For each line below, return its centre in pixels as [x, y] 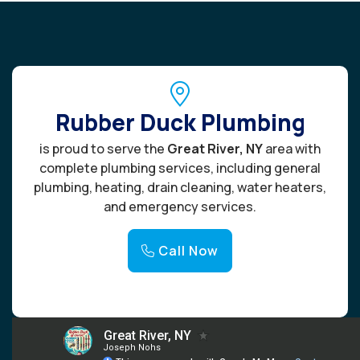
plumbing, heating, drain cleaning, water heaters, [180, 187]
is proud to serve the [103, 148]
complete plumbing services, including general [180, 168]
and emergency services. [180, 206]
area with [292, 148]
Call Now [187, 250]
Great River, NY [215, 148]
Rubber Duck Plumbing [180, 122]
